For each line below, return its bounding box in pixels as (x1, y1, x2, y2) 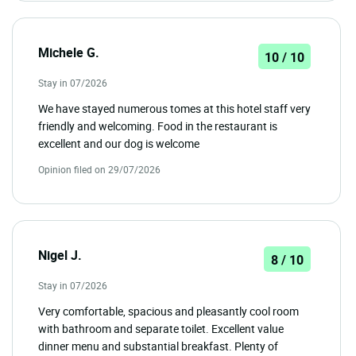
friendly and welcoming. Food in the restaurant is (38, 118, 277, 133)
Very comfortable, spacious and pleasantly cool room (38, 303, 299, 319)
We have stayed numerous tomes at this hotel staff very (38, 100, 311, 116)
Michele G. (38, 43, 99, 61)
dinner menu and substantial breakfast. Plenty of (38, 338, 278, 354)
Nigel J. (38, 246, 82, 264)
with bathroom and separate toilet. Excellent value (38, 320, 284, 336)
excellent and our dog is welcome (38, 135, 199, 151)
